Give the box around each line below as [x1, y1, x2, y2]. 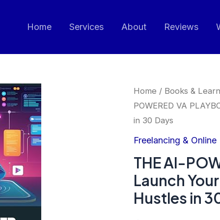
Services [69, 22, 104, 32]
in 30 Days [134, 115, 173, 125]
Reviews [164, 22, 198, 32]
